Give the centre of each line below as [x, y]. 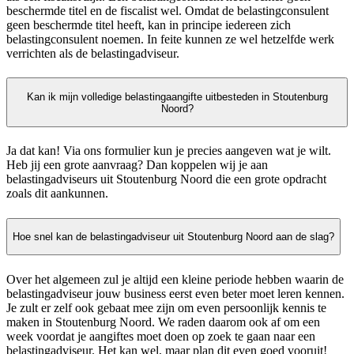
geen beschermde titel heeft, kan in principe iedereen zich [149, 25]
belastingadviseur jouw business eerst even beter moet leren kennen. [175, 293]
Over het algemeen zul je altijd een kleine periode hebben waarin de [175, 279]
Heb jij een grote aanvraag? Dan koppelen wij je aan [137, 165]
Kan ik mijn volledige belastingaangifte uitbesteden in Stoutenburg [177, 96]
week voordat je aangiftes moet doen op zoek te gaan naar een [161, 336]
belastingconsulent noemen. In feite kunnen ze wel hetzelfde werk [170, 40]
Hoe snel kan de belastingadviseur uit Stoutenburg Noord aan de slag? [173, 236]
